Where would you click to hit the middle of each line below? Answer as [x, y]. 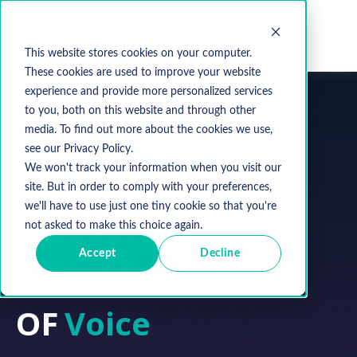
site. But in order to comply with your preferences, [148, 187]
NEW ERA [89, 276]
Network [135, 324]
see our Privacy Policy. [78, 149]
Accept [97, 253]
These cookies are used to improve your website [142, 72]
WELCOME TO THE [158, 228]
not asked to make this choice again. [113, 225]
